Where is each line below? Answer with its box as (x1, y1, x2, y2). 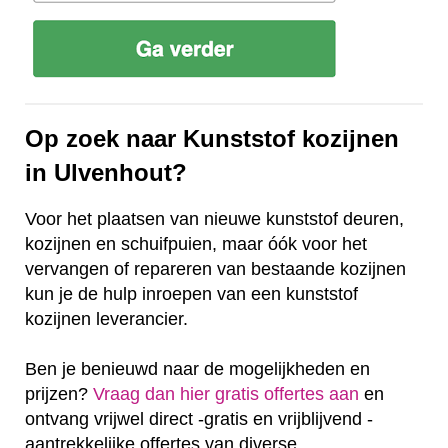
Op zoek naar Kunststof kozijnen (25, 124, 399, 152)
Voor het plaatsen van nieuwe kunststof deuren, (25, 208, 404, 229)
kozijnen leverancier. (25, 308, 188, 329)
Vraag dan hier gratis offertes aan (93, 383, 359, 404)
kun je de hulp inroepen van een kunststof (25, 283, 358, 304)
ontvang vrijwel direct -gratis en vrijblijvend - (25, 408, 373, 429)
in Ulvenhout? (25, 158, 187, 186)
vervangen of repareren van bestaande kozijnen (25, 258, 406, 279)
